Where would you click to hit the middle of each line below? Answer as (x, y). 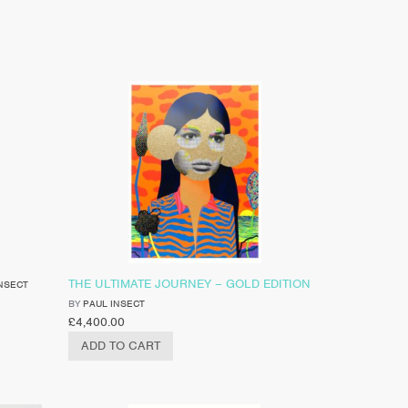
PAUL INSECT (113, 303)
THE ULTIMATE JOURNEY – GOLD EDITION (189, 283)
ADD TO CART (120, 345)
